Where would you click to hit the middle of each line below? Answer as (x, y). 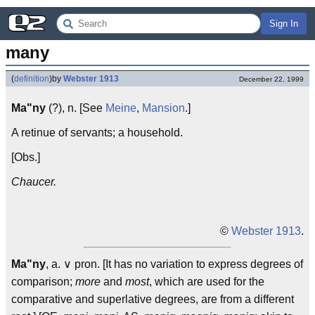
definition (32, 79)
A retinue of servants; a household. (97, 133)
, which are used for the (207, 282)
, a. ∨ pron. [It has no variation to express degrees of (174, 264)
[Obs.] (26, 157)
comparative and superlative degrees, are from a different (153, 299)
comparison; (43, 282)
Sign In (284, 24)
